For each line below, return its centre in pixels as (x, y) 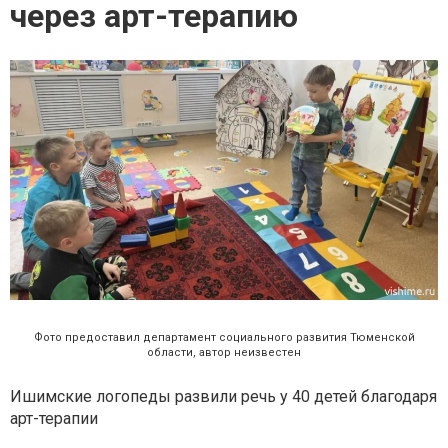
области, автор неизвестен (224, 353)
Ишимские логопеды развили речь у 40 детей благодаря (223, 397)
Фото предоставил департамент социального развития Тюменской (224, 338)
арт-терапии (54, 419)
